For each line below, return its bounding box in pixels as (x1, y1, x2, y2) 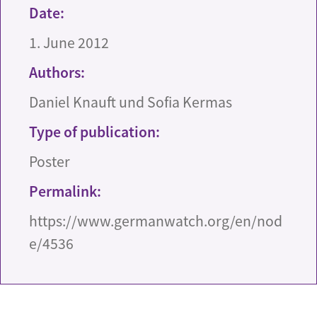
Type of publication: (29, 122, 160, 142)
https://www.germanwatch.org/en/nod (29, 212, 282, 231)
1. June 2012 (29, 33, 109, 52)
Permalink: (29, 182, 101, 201)
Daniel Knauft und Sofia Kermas (29, 93, 232, 112)
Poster (29, 152, 70, 171)
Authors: (29, 63, 85, 82)
